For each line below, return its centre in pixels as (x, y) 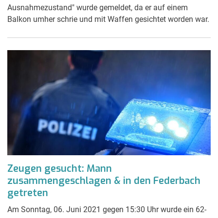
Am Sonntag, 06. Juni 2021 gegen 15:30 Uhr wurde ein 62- (107, 209)
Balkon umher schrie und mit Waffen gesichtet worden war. (108, 19)
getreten (28, 193)
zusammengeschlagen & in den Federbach (104, 181)
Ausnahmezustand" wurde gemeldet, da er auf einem (98, 7)
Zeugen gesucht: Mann (60, 168)
